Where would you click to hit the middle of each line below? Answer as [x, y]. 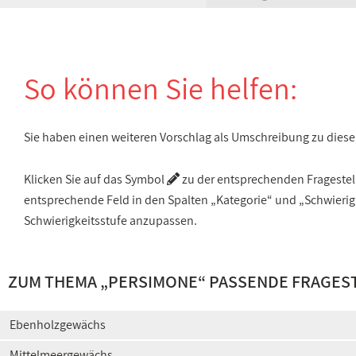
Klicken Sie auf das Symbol [95, 179]
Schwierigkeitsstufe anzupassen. [110, 221]
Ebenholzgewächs [58, 325]
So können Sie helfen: [161, 88]
